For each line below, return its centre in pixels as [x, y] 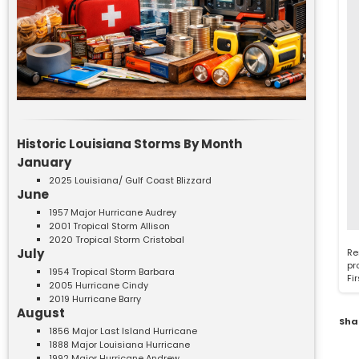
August [41, 313]
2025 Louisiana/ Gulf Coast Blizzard [130, 180]
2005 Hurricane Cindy [99, 285]
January [44, 162]
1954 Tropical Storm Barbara [112, 271]
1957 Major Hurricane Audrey [113, 212]
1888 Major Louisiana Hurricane [119, 344]
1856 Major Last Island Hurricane [123, 331]
